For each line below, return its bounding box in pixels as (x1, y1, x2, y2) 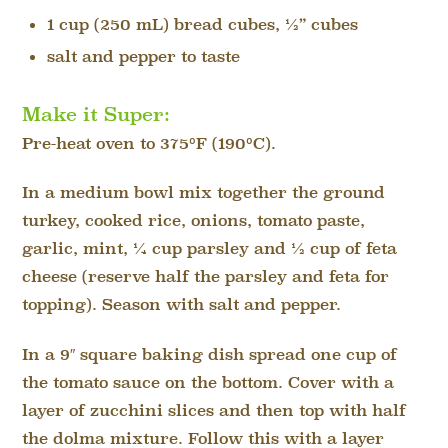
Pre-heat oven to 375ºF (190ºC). (22, 133, 277, 157)
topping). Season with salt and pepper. (22, 294, 342, 318)
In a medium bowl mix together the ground (22, 182, 386, 206)
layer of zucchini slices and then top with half (22, 399, 407, 423)
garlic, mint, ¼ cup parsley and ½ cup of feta (22, 238, 398, 262)
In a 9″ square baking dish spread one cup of (22, 343, 398, 367)
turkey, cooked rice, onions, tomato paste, (22, 210, 366, 234)
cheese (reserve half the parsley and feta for (22, 266, 390, 290)
